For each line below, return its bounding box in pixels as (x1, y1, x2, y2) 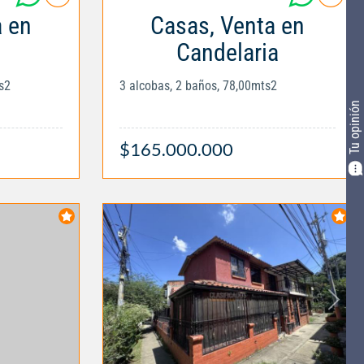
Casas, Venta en (150, 11, 305, 40)
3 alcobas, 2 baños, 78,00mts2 (119, 77, 277, 93)
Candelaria (176, 37, 279, 67)
